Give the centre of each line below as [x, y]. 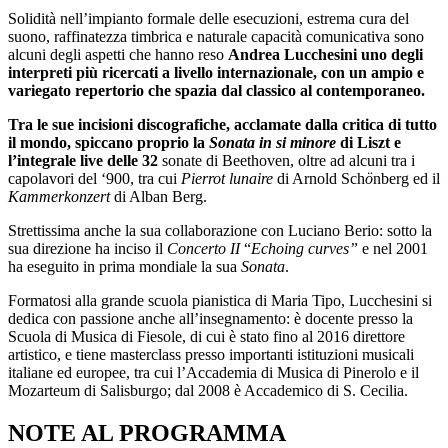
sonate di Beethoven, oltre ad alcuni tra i [288, 160]
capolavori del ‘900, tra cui [94, 178]
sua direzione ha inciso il [87, 248]
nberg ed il [406, 178]
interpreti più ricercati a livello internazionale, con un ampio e [216, 72]
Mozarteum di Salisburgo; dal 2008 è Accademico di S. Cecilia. [208, 390]
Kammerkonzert [59, 196]
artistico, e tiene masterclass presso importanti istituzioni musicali [211, 354]
